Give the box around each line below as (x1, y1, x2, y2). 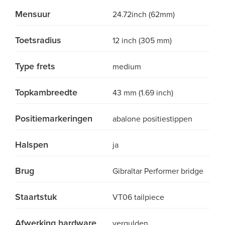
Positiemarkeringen (15, 113, 92, 124)
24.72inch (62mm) (113, 10, 175, 20)
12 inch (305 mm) (113, 36, 172, 46)
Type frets (15, 61, 55, 72)
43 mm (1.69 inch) (113, 88, 173, 98)
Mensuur (15, 9, 50, 20)
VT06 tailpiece (113, 192, 164, 202)
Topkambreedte (15, 87, 77, 98)
